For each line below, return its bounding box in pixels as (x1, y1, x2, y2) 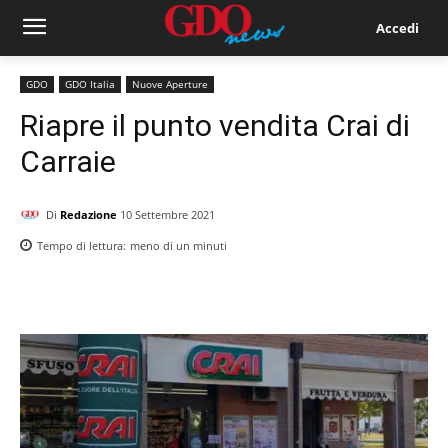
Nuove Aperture (132, 77, 208, 91)
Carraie (20, 144, 116, 179)
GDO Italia (65, 77, 115, 91)
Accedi (375, 18, 419, 37)
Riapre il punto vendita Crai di (20, 108, 410, 143)
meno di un (130, 238, 190, 254)
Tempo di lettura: (37, 238, 129, 254)
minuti (190, 238, 227, 254)
